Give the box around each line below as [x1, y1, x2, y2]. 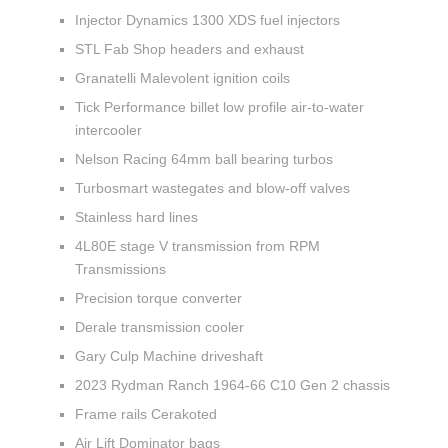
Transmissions [75, 260, 170, 277]
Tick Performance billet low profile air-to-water [75, 98, 364, 115]
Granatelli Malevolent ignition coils [75, 69, 294, 86]
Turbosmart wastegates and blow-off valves [75, 179, 354, 196]
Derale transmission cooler [75, 318, 248, 335]
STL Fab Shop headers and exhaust [75, 40, 308, 57]
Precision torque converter [75, 289, 246, 306]
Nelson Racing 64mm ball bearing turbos [75, 150, 337, 167]
